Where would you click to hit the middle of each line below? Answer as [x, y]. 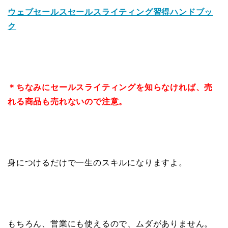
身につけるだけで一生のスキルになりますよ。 [97, 162]
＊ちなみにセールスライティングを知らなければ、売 [110, 87]
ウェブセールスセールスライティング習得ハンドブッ [110, 12]
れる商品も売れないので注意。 [68, 101]
